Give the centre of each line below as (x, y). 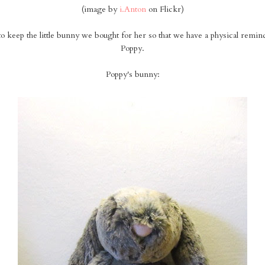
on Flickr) (165, 9)
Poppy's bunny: (132, 75)
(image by (100, 9)
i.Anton (132, 9)
